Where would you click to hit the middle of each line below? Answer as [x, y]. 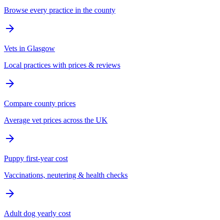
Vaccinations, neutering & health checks [66, 175]
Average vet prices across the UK [56, 120]
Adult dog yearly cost [37, 214]
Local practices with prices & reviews [62, 65]
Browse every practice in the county [60, 10]
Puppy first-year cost [36, 159]
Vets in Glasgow [29, 49]
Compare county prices [40, 104]
